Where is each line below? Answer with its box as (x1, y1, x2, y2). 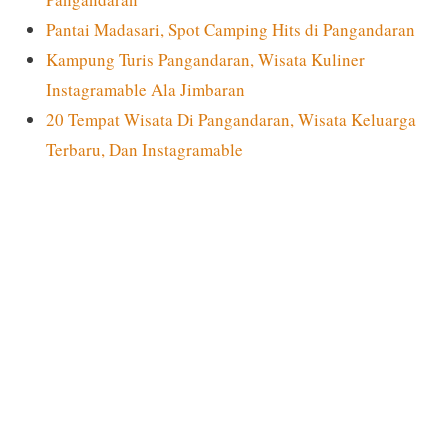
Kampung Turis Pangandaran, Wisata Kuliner (45, 47, 365, 71)
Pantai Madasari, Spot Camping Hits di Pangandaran (45, 17, 415, 41)
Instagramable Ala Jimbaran (45, 77, 245, 101)
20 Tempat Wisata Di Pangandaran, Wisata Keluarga (45, 107, 416, 131)
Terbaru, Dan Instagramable (45, 137, 243, 161)
